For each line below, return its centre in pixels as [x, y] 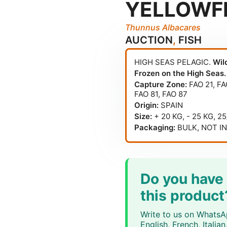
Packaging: [155, 127]
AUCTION [149, 40]
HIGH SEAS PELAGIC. [174, 62]
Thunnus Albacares [163, 27]
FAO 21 [201, 84]
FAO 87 [175, 94]
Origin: [147, 105]
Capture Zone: [161, 84]
